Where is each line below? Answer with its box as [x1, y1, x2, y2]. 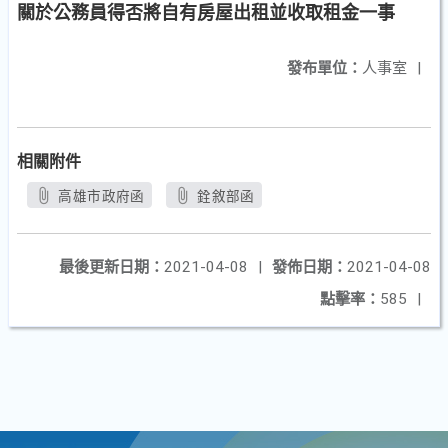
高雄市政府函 [58, 188, 145, 204]
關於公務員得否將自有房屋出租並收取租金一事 [17, 2, 395, 23]
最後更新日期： [59, 258, 164, 276]
